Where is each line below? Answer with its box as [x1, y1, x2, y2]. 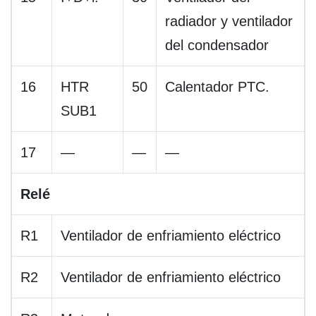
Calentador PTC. [165, 79, 269, 95]
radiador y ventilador [165, 13, 293, 30]
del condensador [165, 37, 269, 54]
